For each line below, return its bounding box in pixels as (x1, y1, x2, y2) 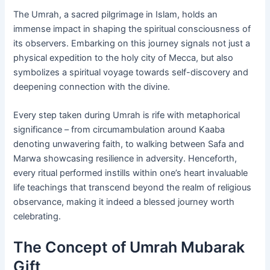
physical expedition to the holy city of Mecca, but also (13, 52, 234, 63)
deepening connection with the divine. (13, 81, 171, 92)
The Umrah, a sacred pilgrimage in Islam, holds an (13, 8, 218, 20)
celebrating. (13, 210, 61, 222)
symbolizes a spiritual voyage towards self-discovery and (13, 66, 249, 78)
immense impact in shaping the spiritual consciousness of (13, 23, 251, 34)
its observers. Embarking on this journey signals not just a (13, 37, 251, 49)
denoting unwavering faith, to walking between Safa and (13, 138, 245, 149)
